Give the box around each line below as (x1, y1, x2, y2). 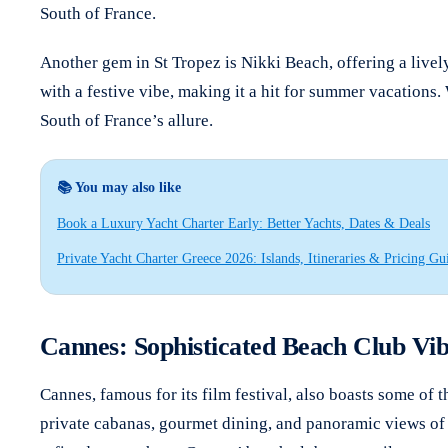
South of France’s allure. (40, 110, 213, 130)
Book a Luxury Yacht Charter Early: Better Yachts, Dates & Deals (57, 215, 430, 231)
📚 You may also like (57, 179, 181, 195)
